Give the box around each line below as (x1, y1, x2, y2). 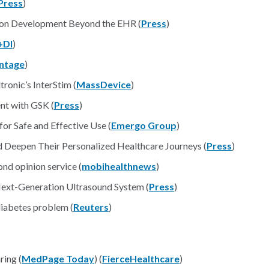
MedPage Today (22, 253, 94, 264)
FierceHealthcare (102, 253, 180, 264)
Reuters (73, 201, 109, 213)
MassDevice (76, 79, 131, 90)
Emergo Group (111, 119, 177, 131)
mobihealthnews (82, 160, 156, 172)
